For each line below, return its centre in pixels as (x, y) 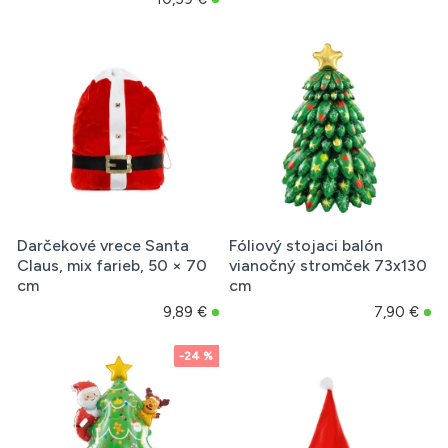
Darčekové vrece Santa (103, 246)
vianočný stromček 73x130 (327, 266)
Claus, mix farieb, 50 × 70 (112, 266)
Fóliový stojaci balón (305, 246)
